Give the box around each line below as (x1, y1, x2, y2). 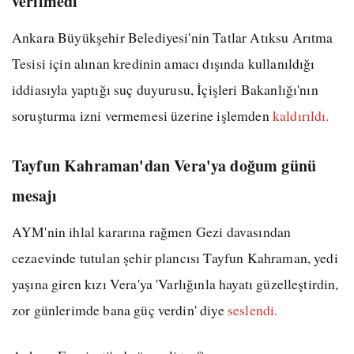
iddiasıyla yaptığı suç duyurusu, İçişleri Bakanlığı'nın (12, 80, 318, 100)
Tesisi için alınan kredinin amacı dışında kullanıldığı (12, 54, 315, 73)
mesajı (12, 184, 57, 208)
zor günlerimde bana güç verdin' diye (12, 300, 228, 320)
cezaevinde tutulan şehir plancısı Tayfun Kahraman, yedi (12, 248, 338, 268)
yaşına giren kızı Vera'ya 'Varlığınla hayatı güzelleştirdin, (12, 274, 339, 294)
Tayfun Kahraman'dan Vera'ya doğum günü (12, 154, 317, 178)
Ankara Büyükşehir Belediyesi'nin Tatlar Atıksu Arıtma (12, 28, 333, 47)
